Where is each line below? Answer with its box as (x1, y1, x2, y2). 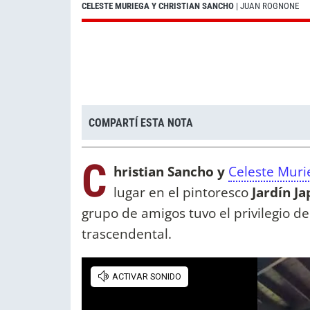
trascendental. (82, 224, 172, 244)
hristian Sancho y (113, 162, 225, 181)
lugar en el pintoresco (113, 183, 248, 202)
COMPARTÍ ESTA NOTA (89, 116, 193, 129)
